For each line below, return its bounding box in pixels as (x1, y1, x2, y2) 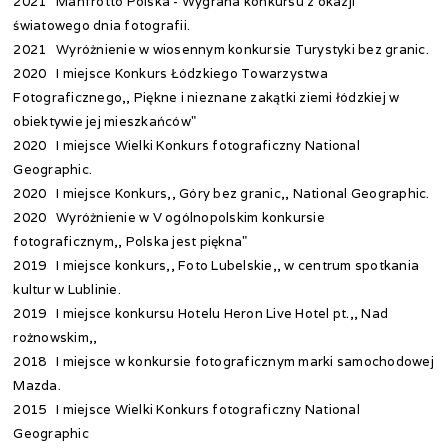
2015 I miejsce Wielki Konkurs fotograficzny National (13, 401, 360, 418)
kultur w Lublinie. (13, 281, 121, 298)
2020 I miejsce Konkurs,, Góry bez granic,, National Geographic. (13, 185, 430, 202)
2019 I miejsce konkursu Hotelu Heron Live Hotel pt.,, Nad (13, 305, 389, 322)
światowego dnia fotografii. (13, 17, 191, 34)
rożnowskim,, (13, 329, 101, 346)
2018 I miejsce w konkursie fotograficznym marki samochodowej (13, 353, 434, 370)
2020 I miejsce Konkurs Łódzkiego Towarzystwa (13, 65, 328, 82)
